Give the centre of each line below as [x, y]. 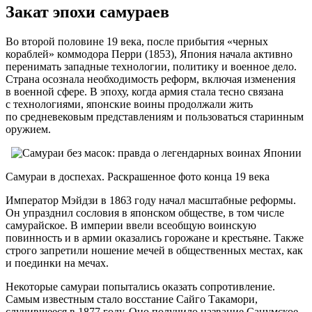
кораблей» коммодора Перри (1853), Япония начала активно [149, 54]
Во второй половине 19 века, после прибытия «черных [137, 42]
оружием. [28, 130]
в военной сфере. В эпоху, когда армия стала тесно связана [145, 92]
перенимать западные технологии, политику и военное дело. [151, 67]
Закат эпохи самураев [87, 12]
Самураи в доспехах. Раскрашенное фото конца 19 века [138, 177]
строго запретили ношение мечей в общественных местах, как [154, 251]
